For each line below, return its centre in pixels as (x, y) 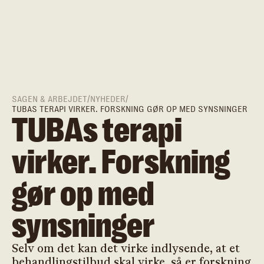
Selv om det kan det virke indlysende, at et (126, 249)
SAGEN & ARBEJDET (49, 100)
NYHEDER (108, 100)
